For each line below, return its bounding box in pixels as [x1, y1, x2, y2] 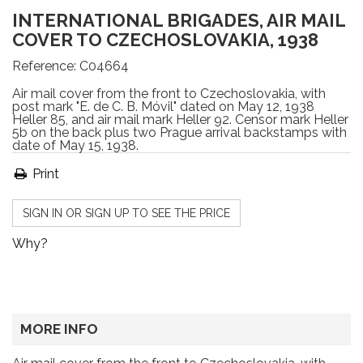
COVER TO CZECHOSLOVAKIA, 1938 [12, 29, 318, 50]
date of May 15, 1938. [12, 138, 139, 153]
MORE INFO [20, 321, 98, 337]
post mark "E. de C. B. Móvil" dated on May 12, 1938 [12, 99, 314, 114]
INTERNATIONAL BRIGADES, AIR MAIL [12, 10, 345, 31]
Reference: [12, 58, 76, 74]
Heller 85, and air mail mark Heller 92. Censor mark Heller [12, 112, 348, 127]
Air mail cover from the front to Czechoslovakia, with [12, 86, 326, 101]
